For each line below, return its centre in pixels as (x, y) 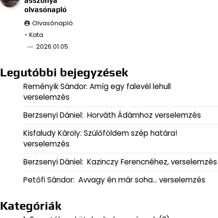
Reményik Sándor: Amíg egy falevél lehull (97, 86)
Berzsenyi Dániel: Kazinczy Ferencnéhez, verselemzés (120, 162)
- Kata (34, 35)
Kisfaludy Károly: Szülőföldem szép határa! (100, 133)
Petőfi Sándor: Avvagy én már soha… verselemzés (114, 180)
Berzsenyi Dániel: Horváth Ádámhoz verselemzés (112, 115)
